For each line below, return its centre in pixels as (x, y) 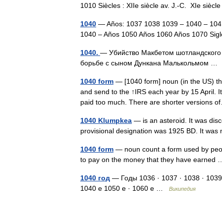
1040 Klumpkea (106, 120)
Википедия (182, 189)
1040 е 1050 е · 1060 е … (125, 188)
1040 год (95, 178)
